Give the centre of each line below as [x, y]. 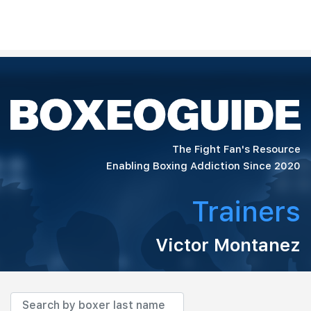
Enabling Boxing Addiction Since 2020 [203, 166]
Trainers [246, 211]
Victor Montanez [228, 244]
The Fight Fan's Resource [236, 149]
